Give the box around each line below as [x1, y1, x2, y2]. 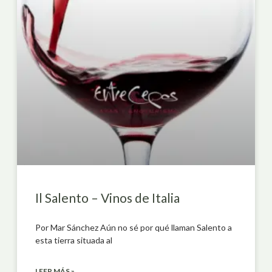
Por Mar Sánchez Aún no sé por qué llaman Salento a [35, 222, 232, 233]
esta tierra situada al [35, 234, 112, 245]
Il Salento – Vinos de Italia [35, 189, 180, 205]
